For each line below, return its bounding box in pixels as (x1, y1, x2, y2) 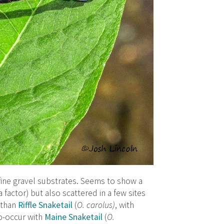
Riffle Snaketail (18, 199, 73, 210)
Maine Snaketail (44, 211, 103, 222)
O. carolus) (77, 199, 115, 210)
